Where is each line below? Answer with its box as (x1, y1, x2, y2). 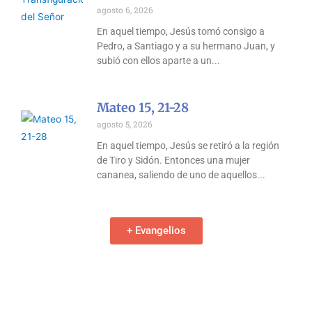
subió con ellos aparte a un (97, 55, 212, 67)
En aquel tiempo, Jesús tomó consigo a (97, 26, 265, 38)
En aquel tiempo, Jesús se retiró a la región (97, 140, 280, 152)
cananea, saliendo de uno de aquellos (97, 169, 258, 181)
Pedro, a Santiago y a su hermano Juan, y (97, 40, 276, 52)
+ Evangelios (126, 224, 186, 237)
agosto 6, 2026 (97, 4, 154, 16)
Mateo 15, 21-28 (97, 100, 189, 116)
